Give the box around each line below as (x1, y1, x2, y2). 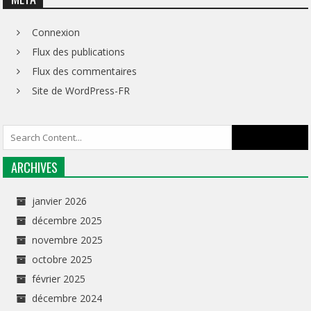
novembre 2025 (32, 233, 103, 246)
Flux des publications (32, 44, 126, 58)
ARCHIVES (11, 158, 58, 176)
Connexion (32, 25, 81, 39)
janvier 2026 (32, 194, 87, 208)
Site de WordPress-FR (32, 83, 131, 97)
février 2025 (32, 271, 86, 285)
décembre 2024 (32, 291, 103, 305)
